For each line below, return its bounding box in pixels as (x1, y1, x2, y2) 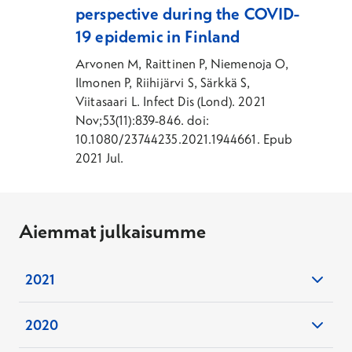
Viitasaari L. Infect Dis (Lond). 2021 (75, 93, 266, 109)
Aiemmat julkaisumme (19, 219, 206, 243)
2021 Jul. (75, 150, 124, 166)
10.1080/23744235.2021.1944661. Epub (75, 131, 293, 147)
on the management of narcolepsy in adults (50, 329, 288, 346)
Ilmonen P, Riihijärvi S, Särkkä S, (75, 75, 251, 90)
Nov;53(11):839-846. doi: (75, 112, 209, 128)
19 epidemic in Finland (75, 26, 240, 46)
